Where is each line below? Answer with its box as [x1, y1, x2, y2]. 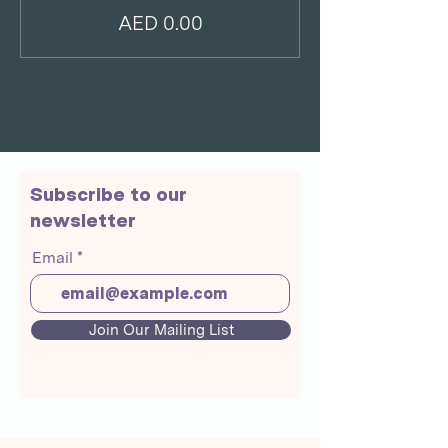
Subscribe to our [30, 183, 186, 206]
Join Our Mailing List [88, 321, 234, 339]
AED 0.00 [117, 11, 203, 35]
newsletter [30, 209, 136, 232]
